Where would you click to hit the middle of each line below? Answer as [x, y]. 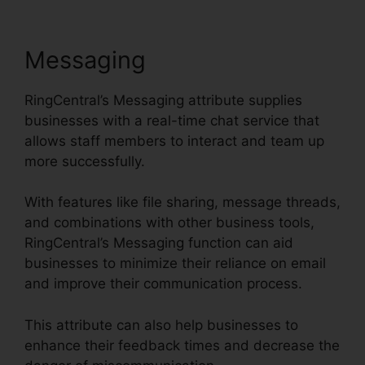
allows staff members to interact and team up [174, 141]
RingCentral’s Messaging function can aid [159, 243]
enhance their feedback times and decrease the [182, 345]
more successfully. [85, 161]
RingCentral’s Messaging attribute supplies [163, 100]
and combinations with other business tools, [169, 223]
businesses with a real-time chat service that [172, 120]
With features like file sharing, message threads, [182, 202]
